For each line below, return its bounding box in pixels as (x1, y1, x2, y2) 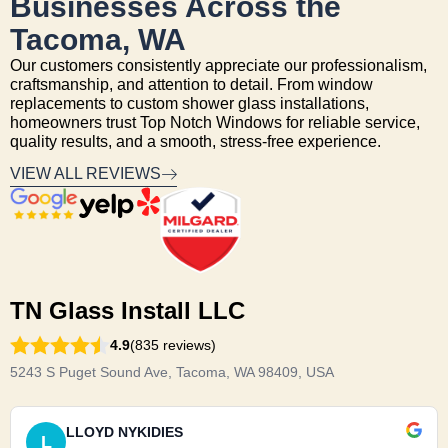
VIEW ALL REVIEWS (10, 164, 161, 182)
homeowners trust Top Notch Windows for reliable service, (10, 114, 420, 132)
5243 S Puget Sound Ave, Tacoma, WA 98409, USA (10, 364, 334, 381)
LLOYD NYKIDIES (66, 424, 183, 441)
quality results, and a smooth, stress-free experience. (10, 133, 381, 151)
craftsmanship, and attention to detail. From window (10, 76, 373, 94)
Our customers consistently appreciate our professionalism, (10, 57, 427, 75)
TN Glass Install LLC (10, 297, 245, 325)
